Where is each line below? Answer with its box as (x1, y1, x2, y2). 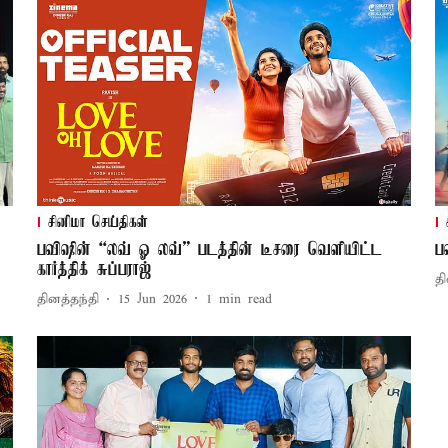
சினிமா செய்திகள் (47, 213, 148, 232)
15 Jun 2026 (117, 291, 187, 309)
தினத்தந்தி (36, 291, 99, 309)
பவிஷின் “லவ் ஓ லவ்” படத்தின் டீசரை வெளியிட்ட (36, 239, 382, 260)
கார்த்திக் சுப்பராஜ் (36, 259, 151, 280)
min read (218, 291, 272, 309)
